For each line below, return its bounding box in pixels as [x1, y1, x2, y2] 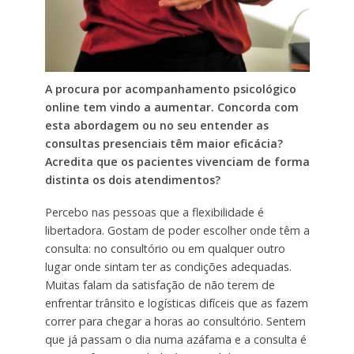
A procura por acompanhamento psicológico [44, 81, 296, 96]
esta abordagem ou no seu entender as [44, 117, 269, 133]
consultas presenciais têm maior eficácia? [44, 135, 283, 151]
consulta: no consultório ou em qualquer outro [44, 240, 285, 256]
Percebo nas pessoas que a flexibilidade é [44, 204, 264, 220]
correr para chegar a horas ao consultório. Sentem [44, 313, 306, 329]
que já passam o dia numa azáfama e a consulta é [44, 331, 307, 347]
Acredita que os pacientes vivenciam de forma [44, 153, 310, 169]
